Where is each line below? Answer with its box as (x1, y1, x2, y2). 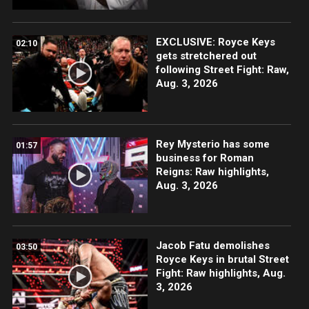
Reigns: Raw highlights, (155, 165, 269, 178)
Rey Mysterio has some (155, 137, 270, 150)
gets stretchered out (155, 50, 257, 63)
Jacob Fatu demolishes (155, 239, 270, 252)
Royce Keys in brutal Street (155, 252, 289, 266)
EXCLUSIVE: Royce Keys (155, 36, 275, 49)
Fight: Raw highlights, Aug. (155, 266, 286, 279)
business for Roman (155, 151, 254, 164)
